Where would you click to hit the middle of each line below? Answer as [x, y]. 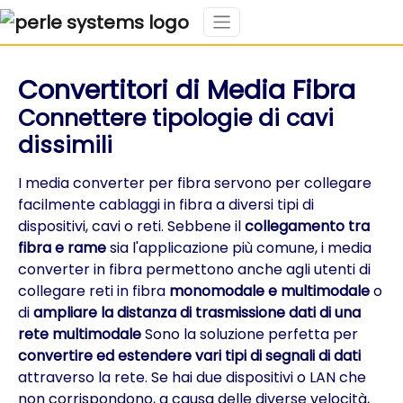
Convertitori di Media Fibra [187, 90]
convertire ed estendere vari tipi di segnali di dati [189, 355]
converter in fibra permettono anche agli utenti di [194, 269]
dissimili [65, 145]
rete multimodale [80, 334]
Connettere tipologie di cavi [176, 118]
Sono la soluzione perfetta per [250, 334]
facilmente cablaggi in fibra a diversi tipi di [166, 204]
